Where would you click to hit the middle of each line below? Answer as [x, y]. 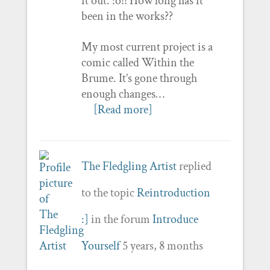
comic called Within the [137, 62]
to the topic [109, 193]
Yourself [100, 246]
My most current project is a [147, 47]
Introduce [175, 219]
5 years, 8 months [162, 246]
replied [194, 166]
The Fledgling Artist [129, 166]
